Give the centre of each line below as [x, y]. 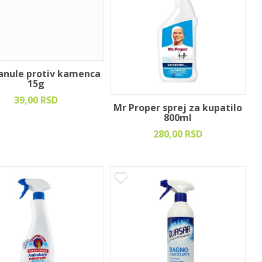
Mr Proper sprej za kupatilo [177, 107]
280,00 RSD [177, 134]
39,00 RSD [36, 100]
